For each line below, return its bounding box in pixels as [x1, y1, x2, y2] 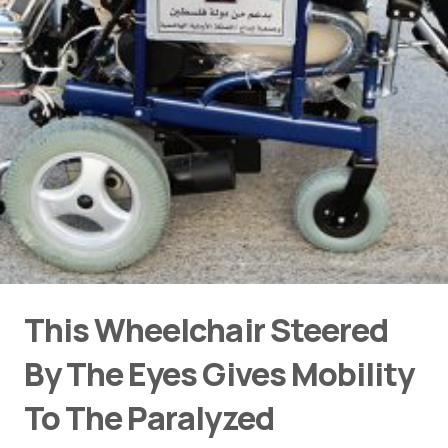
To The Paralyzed [24, 396, 274, 440]
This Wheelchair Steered [24, 308, 388, 352]
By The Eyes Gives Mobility [24, 352, 415, 396]
